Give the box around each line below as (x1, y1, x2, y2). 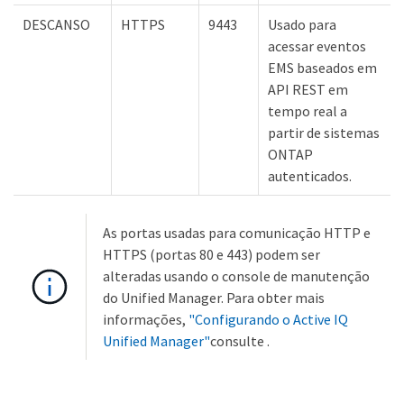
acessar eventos (268, 36, 366, 55)
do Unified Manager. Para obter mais (103, 288, 325, 307)
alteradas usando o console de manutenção (103, 266, 370, 285)
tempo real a (268, 101, 347, 120)
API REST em (268, 79, 348, 98)
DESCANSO (23, 14, 90, 33)
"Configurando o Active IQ (188, 309, 348, 328)
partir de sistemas (268, 123, 380, 142)
